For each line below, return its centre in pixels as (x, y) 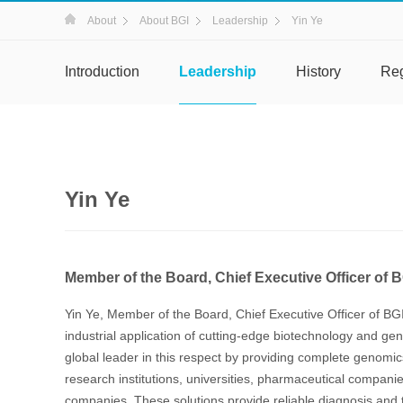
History (318, 72)
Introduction (102, 72)
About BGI (164, 21)
